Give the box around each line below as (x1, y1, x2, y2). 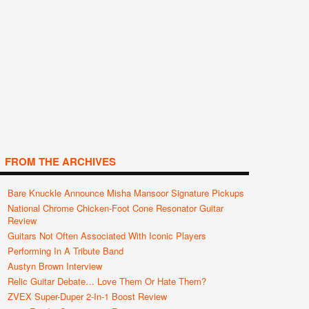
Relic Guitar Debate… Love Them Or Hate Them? (8, 275, 206, 288)
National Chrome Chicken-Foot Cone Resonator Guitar (8, 201, 223, 215)
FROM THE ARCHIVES (5, 154, 116, 169)
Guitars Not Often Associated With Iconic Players (8, 229, 206, 242)
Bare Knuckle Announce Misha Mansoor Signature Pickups (8, 186, 244, 199)
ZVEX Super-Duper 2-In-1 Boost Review (8, 290, 167, 303)
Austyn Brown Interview (8, 259, 102, 272)
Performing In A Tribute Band (8, 244, 123, 257)
